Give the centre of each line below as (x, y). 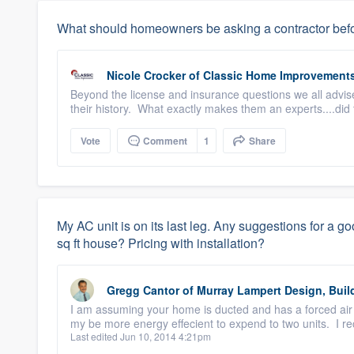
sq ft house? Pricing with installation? (161, 243)
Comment (164, 141)
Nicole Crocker (146, 75)
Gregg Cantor (143, 290)
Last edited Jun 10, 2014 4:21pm (141, 336)
